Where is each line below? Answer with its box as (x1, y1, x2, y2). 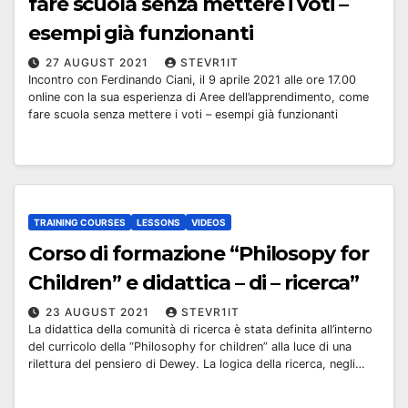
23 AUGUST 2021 (46, 305, 153, 320)
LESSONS (137, 217, 180, 229)
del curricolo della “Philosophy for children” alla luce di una (28, 340, 352, 354)
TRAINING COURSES (34, 217, 126, 229)
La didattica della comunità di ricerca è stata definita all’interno (28, 322, 372, 337)
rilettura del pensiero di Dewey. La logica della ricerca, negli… (28, 357, 365, 372)
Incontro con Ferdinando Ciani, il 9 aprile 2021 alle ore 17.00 (28, 73, 356, 87)
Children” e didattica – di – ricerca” (28, 270, 360, 296)
